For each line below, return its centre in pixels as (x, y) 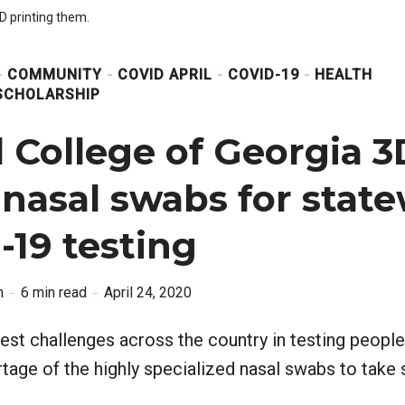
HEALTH (344, 75)
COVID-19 (264, 75)
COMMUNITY (55, 75)
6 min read (54, 292)
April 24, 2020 (148, 292)
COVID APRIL (165, 75)
